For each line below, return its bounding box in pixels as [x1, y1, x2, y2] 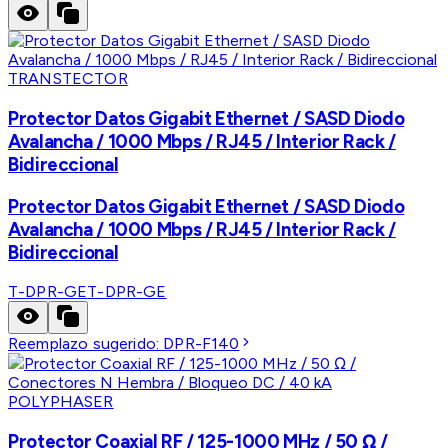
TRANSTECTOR [8, 69, 128, 89]
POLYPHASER [8, 392, 114, 412]
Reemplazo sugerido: [8, 334, 164, 354]
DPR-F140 [163, 334, 240, 354]
